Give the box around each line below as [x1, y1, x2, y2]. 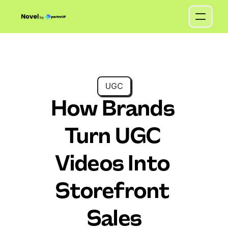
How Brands [50, 97, 175, 123]
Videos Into [54, 152, 169, 178]
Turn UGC [64, 125, 161, 150]
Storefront [55, 180, 169, 205]
